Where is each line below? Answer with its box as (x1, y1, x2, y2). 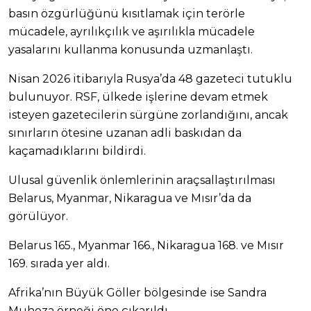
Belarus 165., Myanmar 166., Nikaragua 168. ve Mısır (8, 238, 284, 252)
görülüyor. (8, 209, 68, 223)
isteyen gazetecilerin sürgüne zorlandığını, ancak (8, 108, 288, 121)
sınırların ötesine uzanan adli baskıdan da (8, 126, 242, 140)
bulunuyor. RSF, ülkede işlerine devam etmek (8, 90, 268, 103)
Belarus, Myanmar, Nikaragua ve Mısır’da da (8, 191, 251, 205)
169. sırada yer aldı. (8, 256, 110, 270)
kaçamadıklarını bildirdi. (8, 144, 146, 158)
